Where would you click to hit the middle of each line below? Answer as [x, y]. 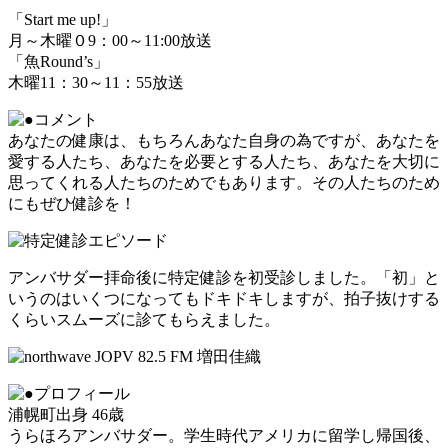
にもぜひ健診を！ [72, 203]
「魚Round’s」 [58, 61]
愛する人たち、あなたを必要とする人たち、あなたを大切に [224, 161]
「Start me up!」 [62, 19]
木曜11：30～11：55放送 [96, 82]
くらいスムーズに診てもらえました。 [144, 319]
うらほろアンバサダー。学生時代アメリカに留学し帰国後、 [224, 435]
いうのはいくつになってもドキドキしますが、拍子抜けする [224, 298]
